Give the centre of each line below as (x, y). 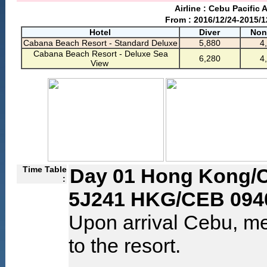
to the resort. (124, 246)
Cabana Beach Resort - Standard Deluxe (100, 43)
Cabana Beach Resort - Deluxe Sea (101, 54)
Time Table (44, 169)
